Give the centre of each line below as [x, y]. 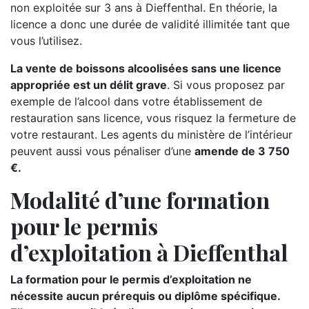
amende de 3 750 [242, 151]
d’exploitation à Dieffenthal [149, 252]
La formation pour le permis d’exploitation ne [131, 279]
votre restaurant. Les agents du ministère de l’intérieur [151, 134]
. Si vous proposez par [226, 85]
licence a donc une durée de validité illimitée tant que [150, 24]
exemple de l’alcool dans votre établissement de [136, 101]
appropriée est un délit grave [89, 85]
